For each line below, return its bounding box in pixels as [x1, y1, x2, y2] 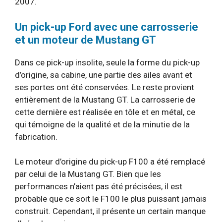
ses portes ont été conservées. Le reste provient [15, 82, 194, 92]
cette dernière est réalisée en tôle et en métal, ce [15, 107, 195, 117]
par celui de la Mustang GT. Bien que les [15, 169, 161, 179]
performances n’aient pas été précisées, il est [15, 181, 182, 191]
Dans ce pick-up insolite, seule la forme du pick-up [15, 57, 200, 67]
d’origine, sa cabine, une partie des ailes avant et [15, 69, 192, 80]
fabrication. [15, 131, 57, 142]
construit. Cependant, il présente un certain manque [15, 206, 206, 216]
